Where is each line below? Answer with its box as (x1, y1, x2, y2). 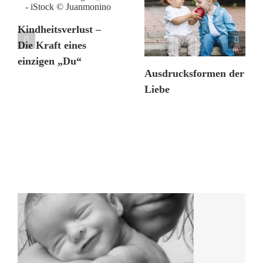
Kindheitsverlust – (18, 23, 101, 36)
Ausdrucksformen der (144, 68, 244, 80)
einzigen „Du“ (18, 55, 82, 68)
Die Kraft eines (18, 39, 86, 52)
